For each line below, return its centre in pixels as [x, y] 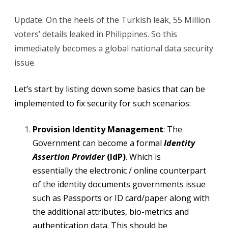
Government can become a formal [98, 143]
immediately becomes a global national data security [114, 48]
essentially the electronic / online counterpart [119, 170]
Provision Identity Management [98, 129]
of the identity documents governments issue [119, 184]
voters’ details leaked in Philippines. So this [96, 34]
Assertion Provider [69, 157]
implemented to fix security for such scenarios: [103, 103]
